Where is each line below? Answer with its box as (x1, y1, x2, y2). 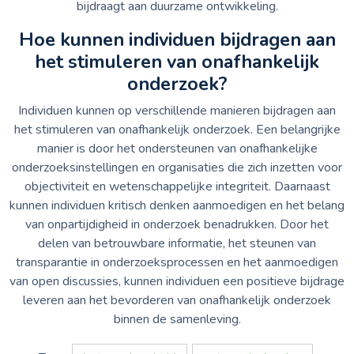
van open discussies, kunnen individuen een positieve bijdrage (9, 272, 345, 290)
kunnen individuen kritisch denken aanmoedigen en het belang (9, 196, 345, 214)
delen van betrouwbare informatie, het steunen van (38, 234, 316, 252)
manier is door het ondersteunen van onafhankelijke (36, 139, 318, 157)
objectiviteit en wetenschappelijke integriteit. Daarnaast (24, 177, 330, 195)
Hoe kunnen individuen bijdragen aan (18, 26, 336, 52)
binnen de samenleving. (113, 310, 241, 328)
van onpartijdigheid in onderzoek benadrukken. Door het (25, 215, 329, 233)
